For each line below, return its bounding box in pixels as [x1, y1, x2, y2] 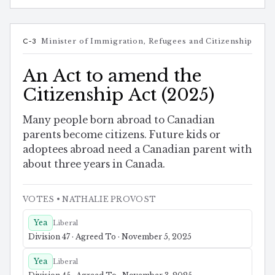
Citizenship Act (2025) [23, 83, 214, 106]
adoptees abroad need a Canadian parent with [23, 144, 252, 156]
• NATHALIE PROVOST [54, 195, 157, 204]
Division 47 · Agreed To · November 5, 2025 [28, 232, 192, 242]
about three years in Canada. [23, 158, 165, 171]
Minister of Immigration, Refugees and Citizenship [41, 36, 252, 45]
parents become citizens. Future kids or [23, 129, 220, 141]
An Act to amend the [23, 64, 201, 87]
